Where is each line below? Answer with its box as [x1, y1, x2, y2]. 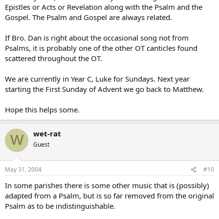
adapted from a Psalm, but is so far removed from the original [5, 191, 214, 200]
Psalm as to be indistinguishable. [5, 201, 115, 211]
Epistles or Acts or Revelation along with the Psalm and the [5, 1, 202, 12]
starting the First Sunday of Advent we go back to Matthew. [5, 84, 204, 94]
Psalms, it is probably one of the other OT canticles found [5, 43, 197, 53]
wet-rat [33, 128, 61, 138]
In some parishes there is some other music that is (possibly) [5, 180, 209, 190]
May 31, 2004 [5, 165, 42, 174]
